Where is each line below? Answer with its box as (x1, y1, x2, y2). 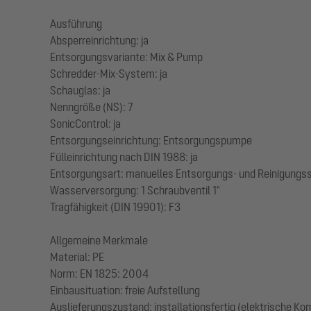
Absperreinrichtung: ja (50, 34, 149, 47)
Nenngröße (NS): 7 (50, 101, 133, 113)
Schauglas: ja (50, 84, 110, 96)
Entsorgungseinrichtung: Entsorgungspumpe (50, 134, 252, 146)
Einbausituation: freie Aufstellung (50, 284, 200, 296)
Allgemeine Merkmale (50, 234, 148, 246)
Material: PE (50, 251, 104, 263)
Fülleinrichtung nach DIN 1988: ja (50, 151, 198, 163)
